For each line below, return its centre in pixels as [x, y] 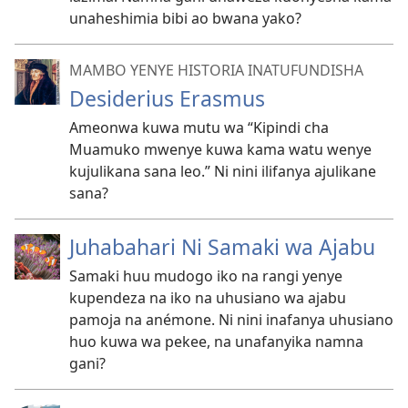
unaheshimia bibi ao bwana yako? [185, 18]
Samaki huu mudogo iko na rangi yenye [206, 276]
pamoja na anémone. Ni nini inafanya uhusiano [231, 320]
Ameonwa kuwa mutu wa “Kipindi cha [199, 127]
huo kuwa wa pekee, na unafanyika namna [216, 342]
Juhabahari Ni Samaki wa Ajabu [222, 247]
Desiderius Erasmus [167, 98]
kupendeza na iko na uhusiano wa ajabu [208, 298]
